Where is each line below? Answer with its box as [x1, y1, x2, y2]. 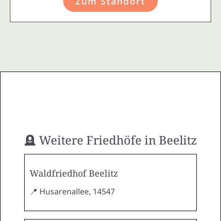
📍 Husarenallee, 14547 [30, 185, 115, 197]
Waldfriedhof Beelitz [30, 167, 118, 179]
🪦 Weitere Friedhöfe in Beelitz [24, 131, 197, 148]
